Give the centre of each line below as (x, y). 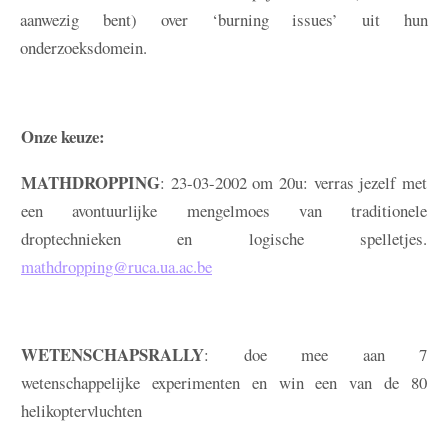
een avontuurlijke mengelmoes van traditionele (224, 211)
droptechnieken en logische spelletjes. (224, 239)
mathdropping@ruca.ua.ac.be (116, 267)
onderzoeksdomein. (83, 48)
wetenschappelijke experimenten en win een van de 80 (224, 383)
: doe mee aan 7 (315, 355)
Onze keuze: (63, 137)
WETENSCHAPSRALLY (112, 355)
